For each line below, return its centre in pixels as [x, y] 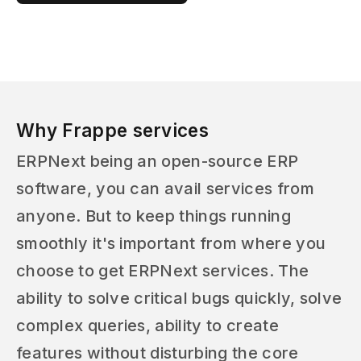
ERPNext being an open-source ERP [158, 161]
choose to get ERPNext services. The [163, 271]
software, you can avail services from [165, 189]
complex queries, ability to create [147, 326]
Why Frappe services [113, 130]
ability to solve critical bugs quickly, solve [179, 298]
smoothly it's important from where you [171, 243]
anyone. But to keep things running [154, 216]
